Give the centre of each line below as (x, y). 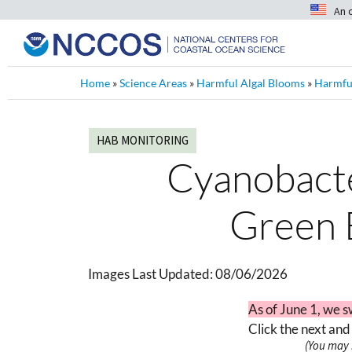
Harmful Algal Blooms (251, 83)
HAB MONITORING (143, 140)
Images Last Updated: (152, 274)
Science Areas (153, 83)
